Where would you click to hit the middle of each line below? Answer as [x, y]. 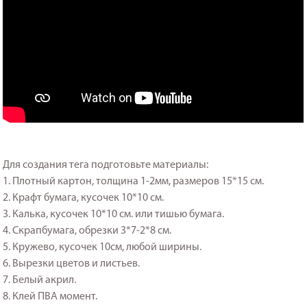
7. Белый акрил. [40, 280]
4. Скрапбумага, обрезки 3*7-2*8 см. [87, 231]
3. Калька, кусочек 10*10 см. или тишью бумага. [114, 214]
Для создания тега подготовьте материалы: [106, 165]
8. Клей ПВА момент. [50, 296]
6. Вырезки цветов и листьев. [72, 263]
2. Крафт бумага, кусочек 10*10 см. [84, 198]
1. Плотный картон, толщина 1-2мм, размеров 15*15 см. [134, 181]
